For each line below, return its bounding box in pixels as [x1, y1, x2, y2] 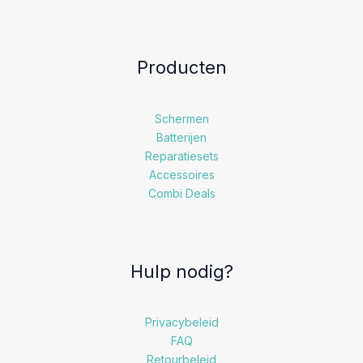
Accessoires [148, 167, 215, 181]
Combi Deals [147, 186, 216, 200]
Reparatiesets [144, 148, 219, 163]
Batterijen [156, 130, 207, 144]
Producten [136, 57, 227, 79]
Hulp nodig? [130, 260, 233, 282]
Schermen [154, 111, 209, 126]
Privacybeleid [144, 314, 219, 329]
